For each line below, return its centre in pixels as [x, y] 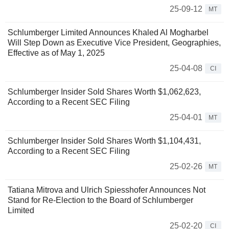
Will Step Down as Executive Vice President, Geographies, [114, 43]
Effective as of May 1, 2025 [56, 53]
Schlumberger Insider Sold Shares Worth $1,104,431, [104, 141]
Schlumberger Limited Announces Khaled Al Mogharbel [108, 33]
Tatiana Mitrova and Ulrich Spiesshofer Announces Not [107, 190]
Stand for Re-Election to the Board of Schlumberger [100, 200]
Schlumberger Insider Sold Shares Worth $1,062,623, [104, 92]
